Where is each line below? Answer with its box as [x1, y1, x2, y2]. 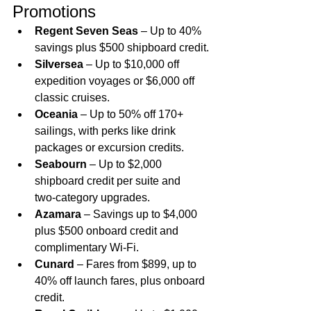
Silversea [35, 58, 83, 71]
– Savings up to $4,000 [81, 208, 200, 221]
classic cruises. [35, 92, 110, 104]
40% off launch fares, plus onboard [35, 275, 208, 287]
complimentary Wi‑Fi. [35, 242, 139, 254]
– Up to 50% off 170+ [78, 108, 186, 121]
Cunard [35, 258, 74, 271]
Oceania [35, 108, 78, 121]
